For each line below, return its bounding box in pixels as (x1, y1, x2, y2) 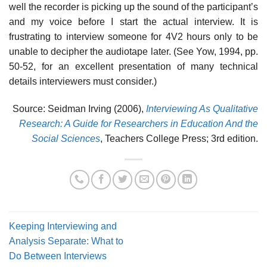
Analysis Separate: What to (9, 236, 123, 247)
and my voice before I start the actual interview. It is (9, 17, 258, 27)
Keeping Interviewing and (9, 221, 117, 232)
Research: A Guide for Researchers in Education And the (19, 118, 258, 129)
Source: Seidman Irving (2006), (13, 103, 146, 114)
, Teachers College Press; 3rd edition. (100, 133, 258, 144)
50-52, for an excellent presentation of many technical (9, 61, 258, 72)
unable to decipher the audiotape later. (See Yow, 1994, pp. (9, 46, 258, 57)
